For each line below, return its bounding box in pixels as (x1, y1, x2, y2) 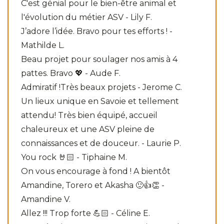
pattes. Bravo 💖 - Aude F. (21, 68, 120, 78)
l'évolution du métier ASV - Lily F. (21, 12, 152, 22)
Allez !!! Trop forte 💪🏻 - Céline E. (21, 208, 150, 218)
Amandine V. (21, 194, 70, 204)
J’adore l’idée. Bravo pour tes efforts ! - (21, 26, 172, 36)
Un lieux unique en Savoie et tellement (21, 96, 179, 106)
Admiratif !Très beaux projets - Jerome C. (21, 82, 182, 92)
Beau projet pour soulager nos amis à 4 (21, 54, 177, 64)
